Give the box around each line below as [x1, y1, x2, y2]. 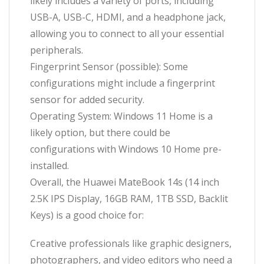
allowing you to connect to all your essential [30, 27, 224, 40]
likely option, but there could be [30, 126, 170, 139]
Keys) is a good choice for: [30, 208, 144, 222]
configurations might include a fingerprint [30, 76, 215, 90]
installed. [30, 159, 69, 172]
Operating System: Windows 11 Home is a [30, 109, 213, 123]
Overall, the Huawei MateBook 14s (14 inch [30, 175, 219, 189]
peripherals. [30, 43, 83, 57]
